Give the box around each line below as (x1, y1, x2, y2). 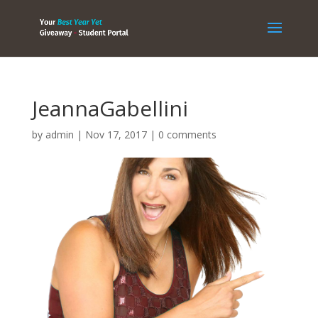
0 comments (158, 128, 216, 141)
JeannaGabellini (31, 94, 188, 123)
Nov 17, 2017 (84, 128, 147, 141)
